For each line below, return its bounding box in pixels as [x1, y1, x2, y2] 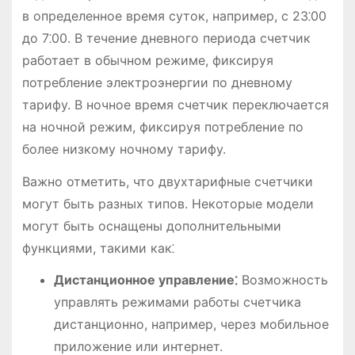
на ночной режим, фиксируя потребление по [21, 118, 303, 135]
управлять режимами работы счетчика [53, 294, 301, 311]
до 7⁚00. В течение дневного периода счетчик [21, 29, 311, 46]
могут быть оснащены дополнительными [21, 217, 281, 234]
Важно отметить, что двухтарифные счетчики [21, 173, 313, 189]
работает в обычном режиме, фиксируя [21, 52, 273, 68]
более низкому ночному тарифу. [21, 140, 226, 157]
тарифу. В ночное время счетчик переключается [21, 96, 329, 113]
